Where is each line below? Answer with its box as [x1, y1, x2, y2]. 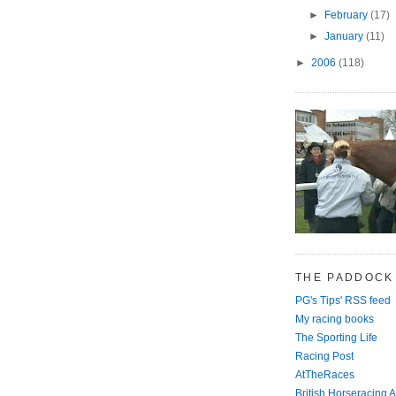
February [324, 8, 370, 21]
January [324, 29, 366, 42]
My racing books [295, 313, 374, 326]
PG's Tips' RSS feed [295, 293, 391, 307]
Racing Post [295, 350, 354, 363]
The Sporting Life [295, 331, 377, 345]
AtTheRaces [295, 369, 354, 382]
